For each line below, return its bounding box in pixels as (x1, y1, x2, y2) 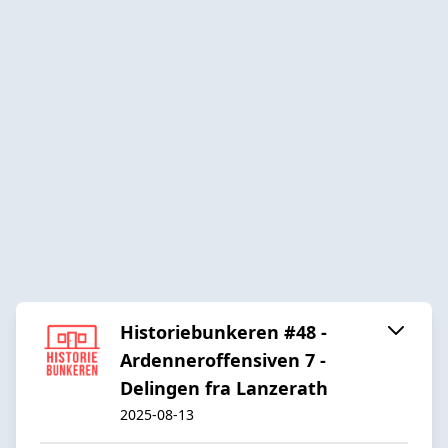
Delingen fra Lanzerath (120, 375, 328, 400)
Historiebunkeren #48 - (120, 319, 327, 344)
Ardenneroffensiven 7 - (120, 347, 326, 372)
